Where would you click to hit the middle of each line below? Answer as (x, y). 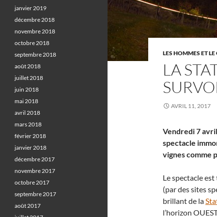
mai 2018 (26, 101)
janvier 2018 (31, 147)
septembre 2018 (35, 54)
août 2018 (28, 66)
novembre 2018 (35, 31)
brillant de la (184, 201)
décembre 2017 (35, 159)
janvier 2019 (31, 8)
